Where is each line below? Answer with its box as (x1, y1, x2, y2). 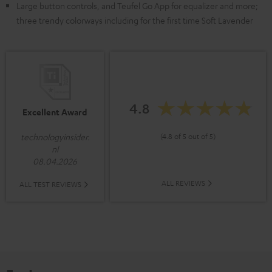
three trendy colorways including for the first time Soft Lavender (16, 15, 253, 26)
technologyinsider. (20, 131, 90, 143)
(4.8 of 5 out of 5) (160, 131, 216, 141)
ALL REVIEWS (161, 178, 205, 188)
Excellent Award (22, 106, 87, 118)
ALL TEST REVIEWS (19, 179, 81, 189)
